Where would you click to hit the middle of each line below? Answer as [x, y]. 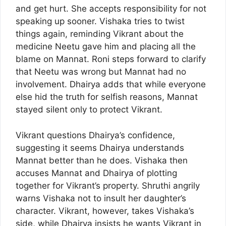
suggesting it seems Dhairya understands [100, 148]
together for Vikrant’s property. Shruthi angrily [108, 185]
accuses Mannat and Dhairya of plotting [96, 173]
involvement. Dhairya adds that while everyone [111, 84]
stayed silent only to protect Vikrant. [89, 110]
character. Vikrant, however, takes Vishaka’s [105, 211]
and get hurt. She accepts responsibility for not [111, 9]
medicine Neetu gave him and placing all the [106, 47]
